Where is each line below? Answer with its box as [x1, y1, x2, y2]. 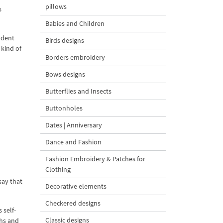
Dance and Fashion [45, 137, 102, 146]
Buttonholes [45, 104, 83, 112]
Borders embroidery [45, 53, 105, 62]
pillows [45, 2, 67, 11]
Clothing [45, 165, 71, 174]
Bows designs [45, 70, 85, 79]
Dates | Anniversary [45, 120, 102, 129]
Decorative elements [45, 182, 107, 191]
